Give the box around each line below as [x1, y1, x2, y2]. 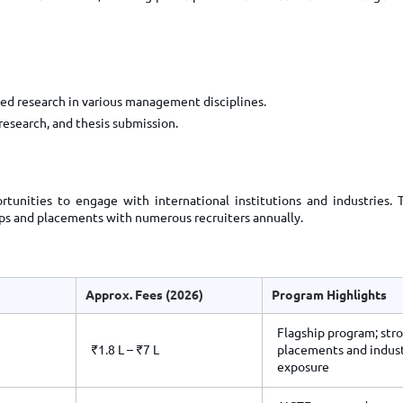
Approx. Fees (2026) [85, 288, 203, 302]
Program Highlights [272, 288, 387, 302]
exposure [277, 360, 329, 374]
